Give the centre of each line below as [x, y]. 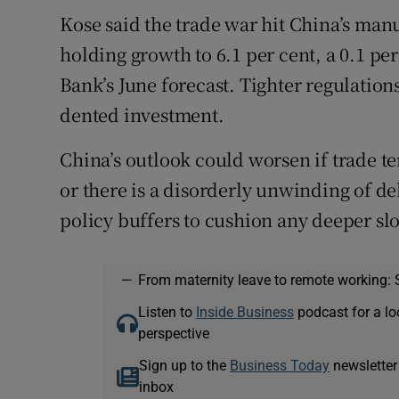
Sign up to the [185, 366]
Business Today [280, 366]
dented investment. [142, 115]
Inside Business [244, 312]
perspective [173, 334]
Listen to [167, 312]
